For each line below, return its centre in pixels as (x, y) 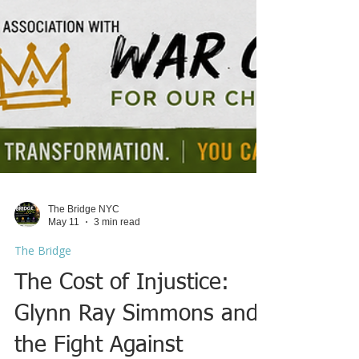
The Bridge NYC (84, 253)
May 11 (64, 266)
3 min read (117, 266)
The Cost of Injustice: (122, 327)
